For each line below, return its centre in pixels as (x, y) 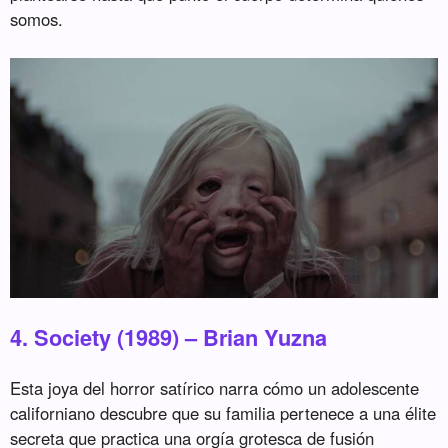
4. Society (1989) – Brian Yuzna (169, 337)
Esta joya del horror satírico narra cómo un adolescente (215, 388)
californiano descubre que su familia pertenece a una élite (223, 413)
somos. (37, 19)
